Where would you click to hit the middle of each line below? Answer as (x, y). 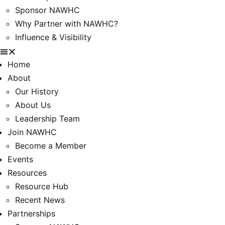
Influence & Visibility (53, 37)
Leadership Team (47, 119)
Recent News (40, 200)
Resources (27, 173)
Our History (37, 91)
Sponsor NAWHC (47, 10)
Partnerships (31, 213)
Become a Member (51, 146)
